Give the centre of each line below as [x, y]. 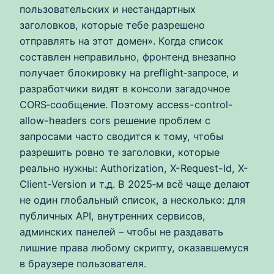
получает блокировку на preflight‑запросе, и [129, 72]
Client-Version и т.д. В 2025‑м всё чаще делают [135, 184]
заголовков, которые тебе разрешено [112, 25]
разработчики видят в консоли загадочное [125, 88]
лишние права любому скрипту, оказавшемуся [134, 247]
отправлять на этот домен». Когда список [121, 41]
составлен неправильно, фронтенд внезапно [128, 57]
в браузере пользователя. [83, 263]
